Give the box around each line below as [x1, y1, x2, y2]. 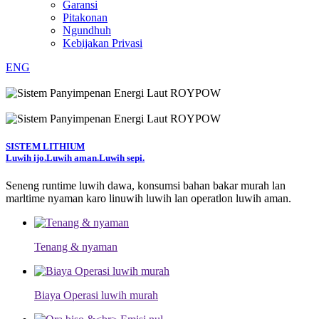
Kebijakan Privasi [63, 37, 142, 49]
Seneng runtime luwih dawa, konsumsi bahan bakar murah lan [6, 179, 286, 192]
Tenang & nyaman [34, 241, 117, 253]
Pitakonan [63, 11, 108, 23]
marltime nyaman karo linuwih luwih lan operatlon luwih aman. [6, 192, 291, 205]
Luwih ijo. [6, 152, 46, 164]
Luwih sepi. [99, 152, 145, 164]
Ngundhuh [63, 24, 111, 36]
